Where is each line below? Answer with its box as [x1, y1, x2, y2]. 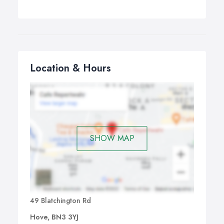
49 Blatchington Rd [30, 195, 91, 206]
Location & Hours [30, 61, 111, 75]
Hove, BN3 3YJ [30, 212, 78, 222]
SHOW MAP [89, 132, 134, 144]
